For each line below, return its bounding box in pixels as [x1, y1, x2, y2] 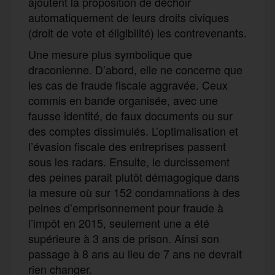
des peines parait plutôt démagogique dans [28, 168, 239, 185]
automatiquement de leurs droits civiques [28, 9, 229, 25]
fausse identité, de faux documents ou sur [28, 107, 233, 123]
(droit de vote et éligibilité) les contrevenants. [28, 24, 247, 41]
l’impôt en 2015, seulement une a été [28, 214, 209, 231]
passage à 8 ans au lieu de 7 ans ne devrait [28, 245, 242, 261]
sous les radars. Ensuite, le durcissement [28, 153, 230, 169]
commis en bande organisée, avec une [28, 91, 218, 108]
